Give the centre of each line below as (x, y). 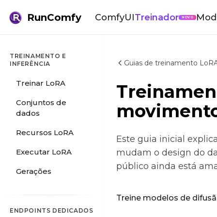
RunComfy (54, 17)
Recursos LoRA (45, 132)
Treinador (157, 17)
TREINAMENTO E (38, 56)
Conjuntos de (41, 102)
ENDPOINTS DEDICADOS (52, 210)
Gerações (34, 171)
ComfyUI (115, 17)
